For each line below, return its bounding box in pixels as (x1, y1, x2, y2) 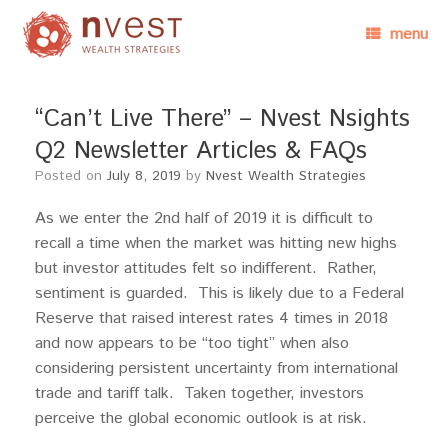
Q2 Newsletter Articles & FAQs (35, 134, 367, 168)
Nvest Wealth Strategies (206, 166, 366, 186)
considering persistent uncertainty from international (35, 357, 398, 380)
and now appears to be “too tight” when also (35, 332, 349, 355)
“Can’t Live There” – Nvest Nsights (35, 102, 410, 136)
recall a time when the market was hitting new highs (35, 232, 397, 255)
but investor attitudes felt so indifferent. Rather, (35, 257, 377, 280)
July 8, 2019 (107, 166, 181, 186)
